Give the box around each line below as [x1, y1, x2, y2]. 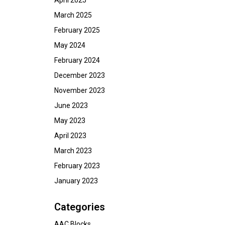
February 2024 [54, 56, 100, 64]
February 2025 [54, 26, 100, 34]
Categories [54, 201, 105, 213]
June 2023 [54, 101, 88, 109]
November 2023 [54, 86, 105, 94]
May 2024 [54, 41, 85, 49]
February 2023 [54, 162, 100, 170]
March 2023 [54, 147, 92, 155]
